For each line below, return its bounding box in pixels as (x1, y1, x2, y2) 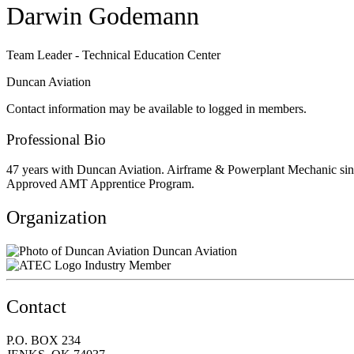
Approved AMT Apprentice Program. (6, 177, 194, 191)
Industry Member (85, 258, 171, 273)
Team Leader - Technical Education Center (6, 47, 220, 62)
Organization (6, 207, 107, 228)
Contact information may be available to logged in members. (6, 101, 307, 115)
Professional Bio (6, 130, 106, 148)
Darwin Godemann (6, 2, 199, 31)
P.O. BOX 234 (6, 333, 81, 347)
